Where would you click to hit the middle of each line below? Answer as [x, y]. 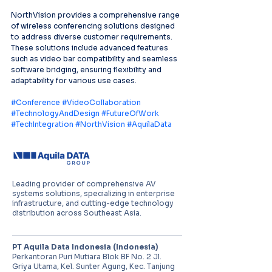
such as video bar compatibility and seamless [95, 59]
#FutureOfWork [130, 113]
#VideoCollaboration [101, 102]
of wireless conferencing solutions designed [94, 26]
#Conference [36, 102]
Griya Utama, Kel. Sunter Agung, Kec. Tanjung [93, 266]
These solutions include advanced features [90, 48]
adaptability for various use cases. [74, 80]
